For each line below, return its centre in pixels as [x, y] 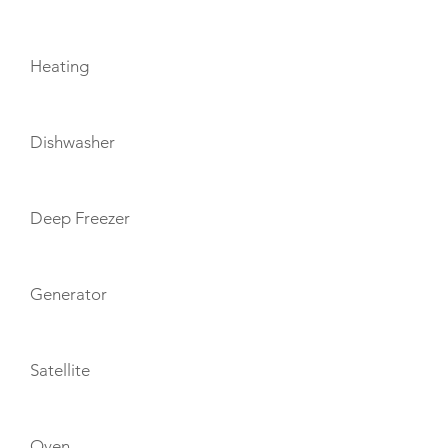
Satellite [60, 370]
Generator [68, 294]
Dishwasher [72, 142]
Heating [59, 66]
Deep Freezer [80, 218]
